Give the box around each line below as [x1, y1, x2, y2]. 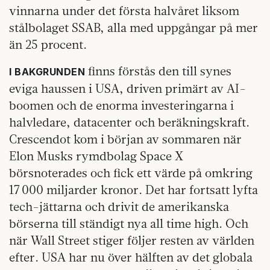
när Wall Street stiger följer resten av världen [9, 232, 254, 248]
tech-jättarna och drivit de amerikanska [9, 198, 229, 214]
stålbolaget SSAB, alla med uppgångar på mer [9, 19, 258, 35]
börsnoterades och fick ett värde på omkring [9, 165, 253, 180]
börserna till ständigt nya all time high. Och [9, 215, 248, 231]
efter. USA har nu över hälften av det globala [9, 249, 253, 265]
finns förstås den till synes [85, 63, 231, 78]
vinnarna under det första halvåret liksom [9, 2, 239, 18]
